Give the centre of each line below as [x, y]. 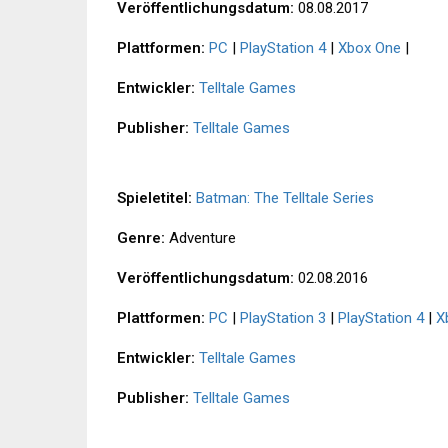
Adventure [200, 238]
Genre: [141, 238]
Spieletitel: [154, 198]
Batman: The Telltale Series [285, 198]
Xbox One [369, 48]
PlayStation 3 [283, 318]
